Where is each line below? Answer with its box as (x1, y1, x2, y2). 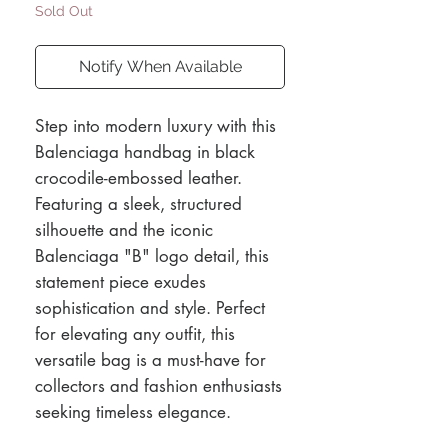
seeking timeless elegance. (35, 400, 231, 423)
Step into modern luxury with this (35, 114, 276, 137)
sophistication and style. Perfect (35, 296, 265, 319)
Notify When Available (78, 56, 242, 76)
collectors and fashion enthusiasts (35, 374, 282, 397)
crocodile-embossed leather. (35, 166, 242, 189)
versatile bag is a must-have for (35, 348, 266, 371)
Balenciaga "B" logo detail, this (35, 244, 269, 267)
